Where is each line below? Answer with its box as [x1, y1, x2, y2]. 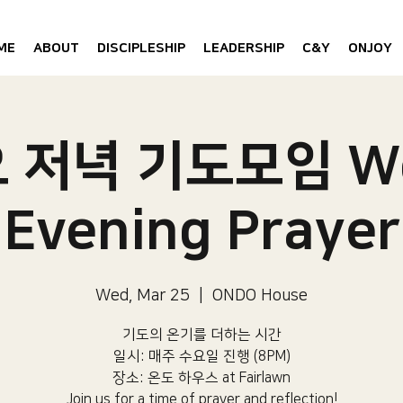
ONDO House [212, 287, 308, 305]
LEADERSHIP [203, 40, 284, 56]
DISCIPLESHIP [97, 40, 185, 56]
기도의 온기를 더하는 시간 [121, 327, 282, 343]
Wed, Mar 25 [95, 287, 190, 305]
